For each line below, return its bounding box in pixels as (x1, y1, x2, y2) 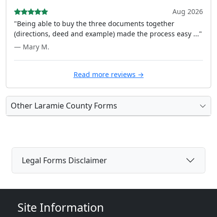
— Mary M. (14, 42, 49, 51)
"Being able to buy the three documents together (14, 19, 174, 28)
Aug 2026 (172, 7, 203, 16)
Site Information (17, 200, 104, 215)
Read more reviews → (73, 70, 144, 79)
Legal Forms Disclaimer (22, 155, 107, 166)
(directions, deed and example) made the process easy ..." (14, 29, 202, 38)
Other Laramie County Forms (11, 100, 117, 111)
